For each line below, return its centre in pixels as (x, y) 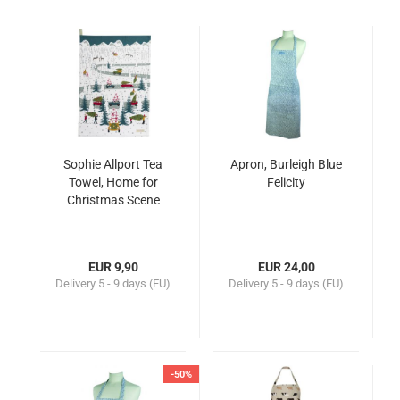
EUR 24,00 (286, 267)
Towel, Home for (113, 182)
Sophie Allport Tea (113, 164)
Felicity (286, 182)
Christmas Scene (113, 200)
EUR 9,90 (113, 267)
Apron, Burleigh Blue (286, 164)
